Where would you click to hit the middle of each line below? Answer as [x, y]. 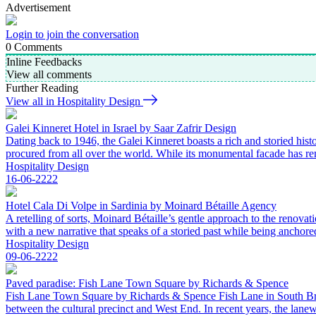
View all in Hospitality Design [73, 102]
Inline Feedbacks [44, 62]
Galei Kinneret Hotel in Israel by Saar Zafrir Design [121, 128]
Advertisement [38, 8]
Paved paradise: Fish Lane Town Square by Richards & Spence [147, 284]
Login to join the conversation [72, 35]
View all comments [49, 75]
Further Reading [42, 88]
